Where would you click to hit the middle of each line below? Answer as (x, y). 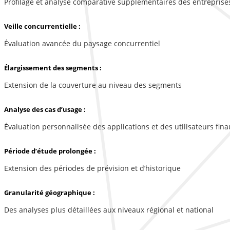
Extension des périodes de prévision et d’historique (92, 168)
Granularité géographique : (50, 193)
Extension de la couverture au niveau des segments (93, 85)
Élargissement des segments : (53, 68)
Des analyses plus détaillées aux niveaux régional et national (109, 210)
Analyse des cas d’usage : (45, 110)
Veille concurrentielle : (42, 26)
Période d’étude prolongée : (50, 151)
